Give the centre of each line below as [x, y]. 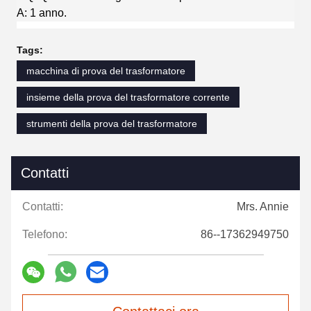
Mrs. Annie [263, 206]
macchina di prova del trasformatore [106, 70]
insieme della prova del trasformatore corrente [128, 97]
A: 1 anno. [42, 12]
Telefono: [45, 234]
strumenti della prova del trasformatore [112, 123]
